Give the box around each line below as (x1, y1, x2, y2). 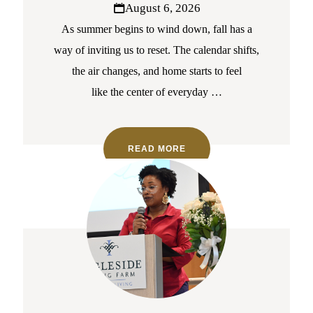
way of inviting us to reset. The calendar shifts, (54, 44, 259, 57)
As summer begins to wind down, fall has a (61, 23, 252, 36)
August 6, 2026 (124, 1, 201, 15)
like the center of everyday (91, 86, 208, 99)
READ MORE (127, 144, 186, 154)
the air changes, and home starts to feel (71, 65, 242, 78)
